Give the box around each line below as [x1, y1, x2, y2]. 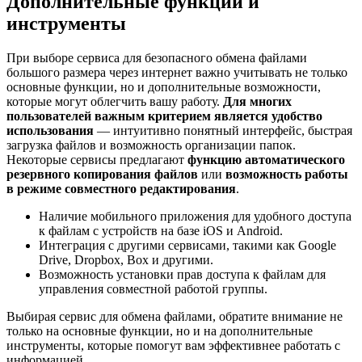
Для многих [223, 94, 292, 108]
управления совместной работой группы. [39, 281, 267, 296]
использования [6, 123, 94, 137]
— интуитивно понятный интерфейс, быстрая [94, 123, 352, 137]
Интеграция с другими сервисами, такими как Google [39, 238, 336, 252]
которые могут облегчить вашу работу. [6, 94, 223, 108]
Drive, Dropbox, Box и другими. [39, 252, 213, 267]
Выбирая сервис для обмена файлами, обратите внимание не [6, 309, 343, 323]
